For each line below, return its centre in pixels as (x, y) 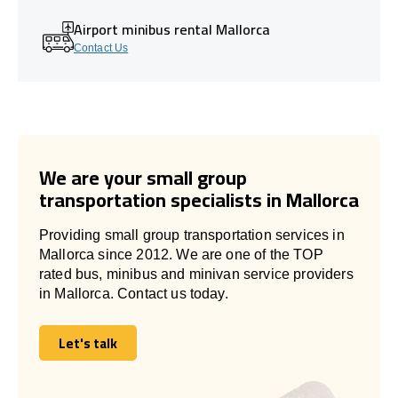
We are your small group (143, 177)
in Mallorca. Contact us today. (134, 293)
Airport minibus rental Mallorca (172, 29)
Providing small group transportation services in (192, 235)
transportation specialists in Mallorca (199, 199)
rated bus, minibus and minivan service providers (196, 274)
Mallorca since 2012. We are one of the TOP (181, 254)
